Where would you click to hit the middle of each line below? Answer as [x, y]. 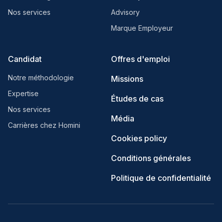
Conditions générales [151, 158]
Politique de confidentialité [161, 178]
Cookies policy [139, 138]
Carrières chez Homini [44, 125]
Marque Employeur [142, 28]
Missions [127, 79]
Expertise [23, 93]
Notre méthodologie [41, 77]
